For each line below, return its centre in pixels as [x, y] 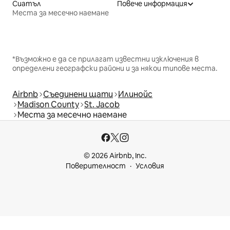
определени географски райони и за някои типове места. [115, 69]
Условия [150, 166]
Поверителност [96, 166]
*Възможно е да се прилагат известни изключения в [106, 59]
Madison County [48, 105]
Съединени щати [78, 94]
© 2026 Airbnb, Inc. [115, 156]
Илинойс [135, 94]
